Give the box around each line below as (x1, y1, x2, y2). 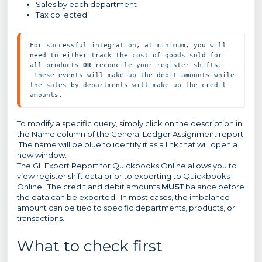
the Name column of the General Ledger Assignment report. (17, 129, 245, 139)
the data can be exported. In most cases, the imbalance (17, 192, 230, 202)
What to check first (17, 237, 163, 256)
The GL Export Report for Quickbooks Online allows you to (17, 161, 237, 170)
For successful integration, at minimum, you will (30, 41, 226, 49)
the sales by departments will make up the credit (30, 81, 226, 89)
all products (30, 61, 83, 69)
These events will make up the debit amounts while (30, 71, 235, 79)
